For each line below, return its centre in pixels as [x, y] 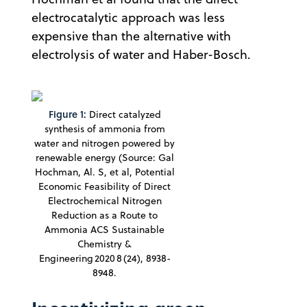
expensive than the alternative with [131, 36]
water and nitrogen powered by [105, 144]
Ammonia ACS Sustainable [105, 230]
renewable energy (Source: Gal [105, 158]
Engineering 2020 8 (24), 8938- [105, 259]
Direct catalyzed [123, 115]
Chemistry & [105, 244]
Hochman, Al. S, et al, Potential [105, 172]
